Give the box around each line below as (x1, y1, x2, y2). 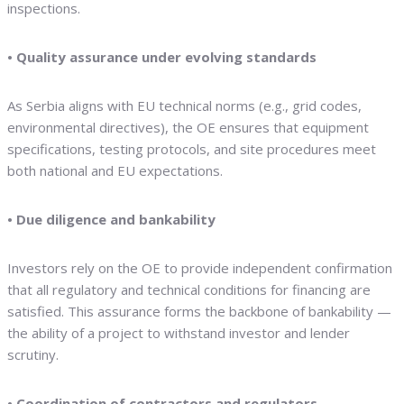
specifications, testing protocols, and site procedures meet (7, 140, 376, 159)
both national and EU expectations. (7, 161, 223, 180)
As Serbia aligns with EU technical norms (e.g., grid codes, (7, 96, 362, 115)
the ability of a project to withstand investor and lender (7, 324, 350, 343)
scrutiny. (7, 345, 59, 364)
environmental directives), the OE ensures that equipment (7, 118, 369, 137)
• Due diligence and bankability (7, 210, 216, 229)
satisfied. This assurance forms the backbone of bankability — (7, 302, 391, 321)
